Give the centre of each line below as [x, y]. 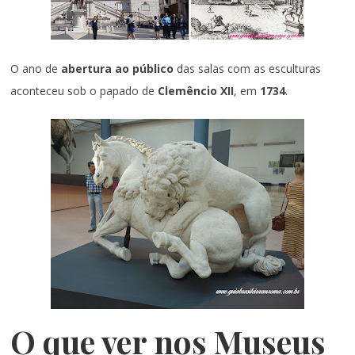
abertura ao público [118, 68]
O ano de [36, 68]
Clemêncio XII [196, 90]
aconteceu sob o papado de [84, 90]
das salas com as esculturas [248, 68]
